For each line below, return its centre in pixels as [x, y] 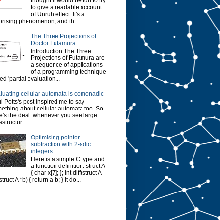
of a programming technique [68, 71]
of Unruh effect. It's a [57, 14]
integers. [42, 151]
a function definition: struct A [68, 166]
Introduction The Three [61, 51]
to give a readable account [66, 7]
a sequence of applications [67, 65]
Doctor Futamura [53, 43]
